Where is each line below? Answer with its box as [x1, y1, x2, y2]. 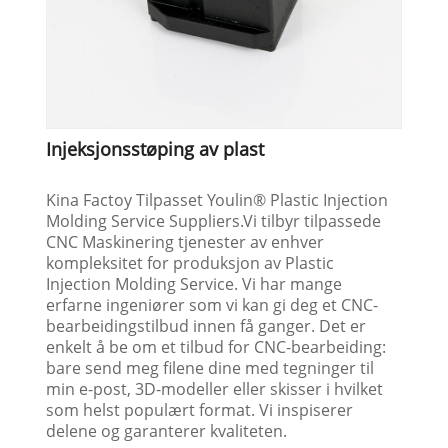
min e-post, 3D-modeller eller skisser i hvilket [46, 377, 384, 400]
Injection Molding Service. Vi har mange [46, 272, 343, 295]
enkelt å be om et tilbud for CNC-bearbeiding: [46, 335, 387, 358]
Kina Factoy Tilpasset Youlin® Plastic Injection [46, 188, 389, 211]
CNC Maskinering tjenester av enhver [46, 230, 325, 253]
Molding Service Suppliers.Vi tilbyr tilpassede [46, 209, 382, 232]
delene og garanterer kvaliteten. [46, 419, 288, 442]
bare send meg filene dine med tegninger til [46, 356, 375, 379]
